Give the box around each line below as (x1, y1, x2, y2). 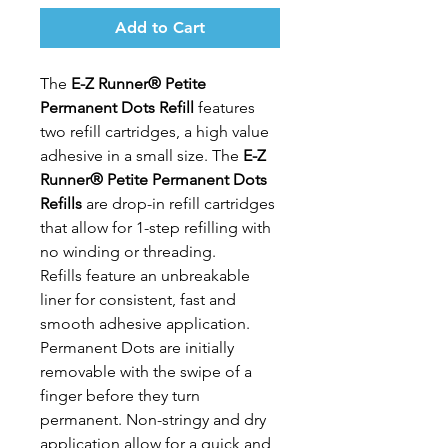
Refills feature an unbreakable (40, 266, 250, 285)
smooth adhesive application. (40, 314, 250, 333)
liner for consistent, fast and (40, 290, 236, 309)
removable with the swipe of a (40, 362, 252, 381)
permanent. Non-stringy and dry (40, 410, 266, 429)
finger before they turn (40, 386, 200, 405)
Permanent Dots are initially (40, 338, 234, 357)
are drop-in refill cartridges (82, 194, 275, 213)
